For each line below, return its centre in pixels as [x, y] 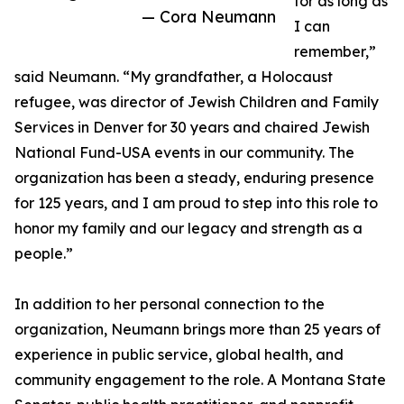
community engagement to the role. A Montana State [200, 380]
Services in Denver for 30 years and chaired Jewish [192, 128]
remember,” [335, 52]
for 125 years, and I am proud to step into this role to [196, 203]
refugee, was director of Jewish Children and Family [197, 102]
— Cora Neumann [209, 17]
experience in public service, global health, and [179, 355]
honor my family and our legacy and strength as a [188, 229]
